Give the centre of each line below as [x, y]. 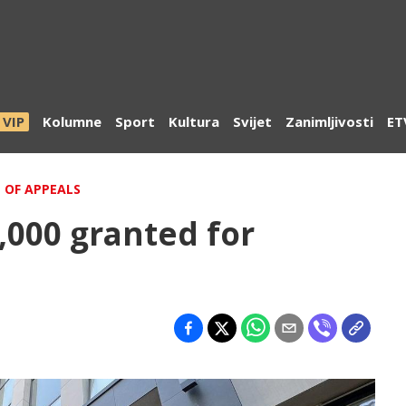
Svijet [252, 122]
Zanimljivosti [329, 122]
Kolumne [72, 122]
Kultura [194, 122]
